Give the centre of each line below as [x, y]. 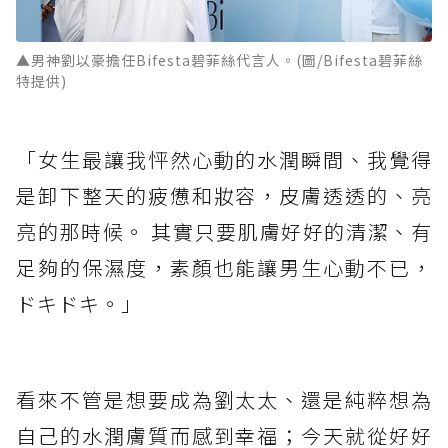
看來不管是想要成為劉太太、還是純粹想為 [224, 399]
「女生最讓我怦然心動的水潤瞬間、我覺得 [224, 159]
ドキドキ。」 [79, 303]
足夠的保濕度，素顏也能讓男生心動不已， [224, 267]
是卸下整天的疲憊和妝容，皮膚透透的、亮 [224, 195]
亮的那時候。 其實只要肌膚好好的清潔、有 [224, 231]
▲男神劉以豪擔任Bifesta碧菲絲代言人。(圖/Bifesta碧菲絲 [219, 59]
